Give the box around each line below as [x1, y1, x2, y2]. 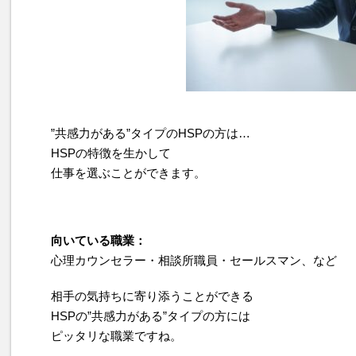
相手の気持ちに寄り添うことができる [51, 289, 253, 303]
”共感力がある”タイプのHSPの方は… [51, 126, 250, 140]
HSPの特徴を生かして [51, 146, 171, 160]
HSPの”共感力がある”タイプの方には [51, 309, 250, 323]
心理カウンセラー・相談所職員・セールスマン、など [51, 253, 337, 267]
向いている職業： [51, 234, 146, 247]
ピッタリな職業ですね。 [51, 329, 182, 342]
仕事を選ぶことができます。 [51, 166, 206, 180]
